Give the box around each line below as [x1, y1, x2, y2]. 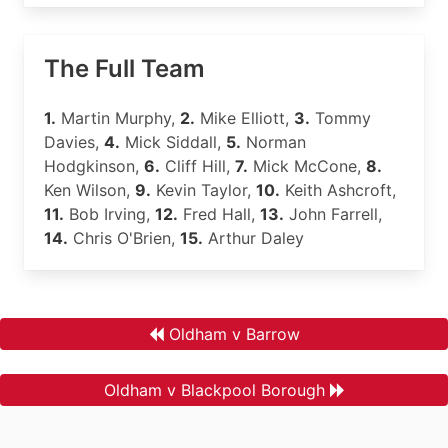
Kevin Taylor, [151, 180, 256, 200]
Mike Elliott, [195, 108, 294, 128]
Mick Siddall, [120, 132, 226, 152]
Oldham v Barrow [168, 324, 300, 344]
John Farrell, [284, 204, 382, 224]
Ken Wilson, [44, 180, 135, 200]
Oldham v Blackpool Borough [103, 380, 325, 400]
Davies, [44, 132, 104, 152]
